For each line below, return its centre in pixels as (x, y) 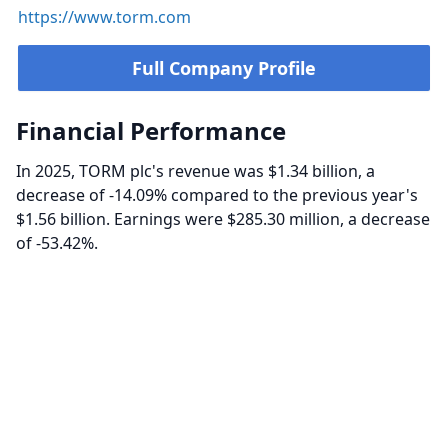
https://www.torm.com (104, 17)
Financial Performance (151, 130)
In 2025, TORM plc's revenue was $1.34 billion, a (195, 171)
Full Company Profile (224, 68)
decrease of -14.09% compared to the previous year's (217, 195)
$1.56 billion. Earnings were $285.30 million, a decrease (223, 219)
